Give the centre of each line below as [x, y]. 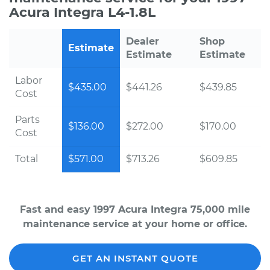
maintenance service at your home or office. [135, 224]
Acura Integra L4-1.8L [82, 12]
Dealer [143, 41]
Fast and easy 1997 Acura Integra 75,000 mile [135, 209]
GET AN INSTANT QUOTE [135, 258]
